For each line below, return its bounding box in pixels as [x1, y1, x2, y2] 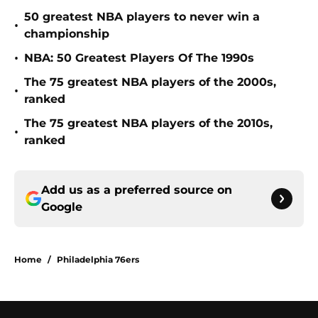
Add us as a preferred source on [41, 183, 232, 197]
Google [41, 200, 82, 214]
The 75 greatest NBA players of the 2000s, [24, 75, 276, 89]
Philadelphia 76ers [57, 254, 139, 265]
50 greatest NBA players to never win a [24, 10, 260, 24]
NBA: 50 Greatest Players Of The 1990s [24, 51, 254, 65]
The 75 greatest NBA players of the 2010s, [24, 116, 273, 131]
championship [24, 27, 109, 41]
